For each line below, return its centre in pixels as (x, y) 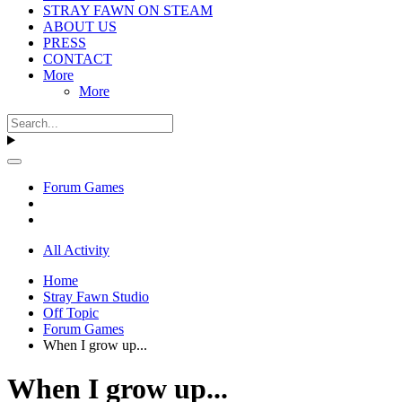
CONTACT (78, 58)
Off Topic (71, 312)
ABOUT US (80, 26)
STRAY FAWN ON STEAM (128, 10)
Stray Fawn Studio (96, 296)
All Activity (76, 249)
